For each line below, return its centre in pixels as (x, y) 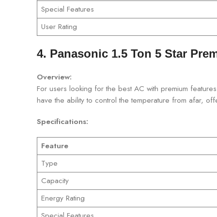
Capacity (55, 180)
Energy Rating (63, 198)
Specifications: (62, 121)
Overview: (54, 77)
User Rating (59, 26)
